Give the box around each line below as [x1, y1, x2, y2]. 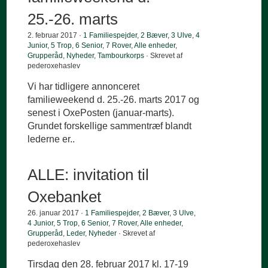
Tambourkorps [98, 51, 145, 60]
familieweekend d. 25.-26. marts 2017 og [28, 95, 200, 105]
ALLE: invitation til [28, 166, 150, 184]
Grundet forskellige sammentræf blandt [28, 121, 192, 132]
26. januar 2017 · [28, 209, 86, 218]
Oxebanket [28, 188, 102, 206]
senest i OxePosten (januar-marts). [28, 108, 175, 118]
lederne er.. [28, 134, 75, 145]
